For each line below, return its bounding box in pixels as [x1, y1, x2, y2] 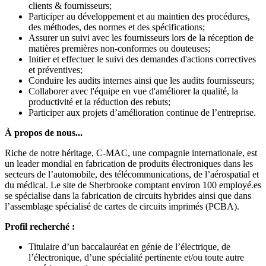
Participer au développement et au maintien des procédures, [28, 11, 250, 22]
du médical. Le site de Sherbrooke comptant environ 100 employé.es [5, 180, 261, 191]
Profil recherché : [5, 221, 75, 232]
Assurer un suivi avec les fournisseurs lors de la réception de [28, 33, 254, 43]
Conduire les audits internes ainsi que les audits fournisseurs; [28, 75, 254, 86]
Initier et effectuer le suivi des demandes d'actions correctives [28, 54, 256, 65]
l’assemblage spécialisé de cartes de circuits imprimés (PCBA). [5, 201, 239, 212]
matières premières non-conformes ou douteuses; [28, 43, 210, 54]
